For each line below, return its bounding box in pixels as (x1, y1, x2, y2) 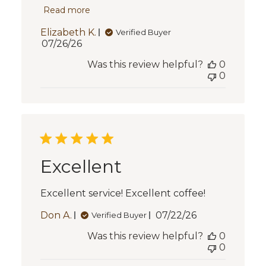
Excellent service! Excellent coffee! (40, 187, 205, 199)
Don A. (40, 209, 72, 221)
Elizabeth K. (40, 26, 96, 38)
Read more (43, 4, 90, 15)
